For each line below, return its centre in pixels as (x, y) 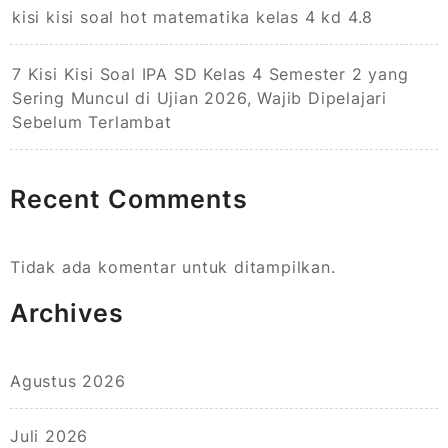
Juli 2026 (49, 435)
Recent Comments (129, 198)
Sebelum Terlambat (92, 121)
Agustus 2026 (68, 380)
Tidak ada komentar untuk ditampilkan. (173, 266)
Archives (67, 312)
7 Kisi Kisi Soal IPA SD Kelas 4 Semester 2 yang (210, 73)
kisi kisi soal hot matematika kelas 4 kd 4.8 (193, 16)
